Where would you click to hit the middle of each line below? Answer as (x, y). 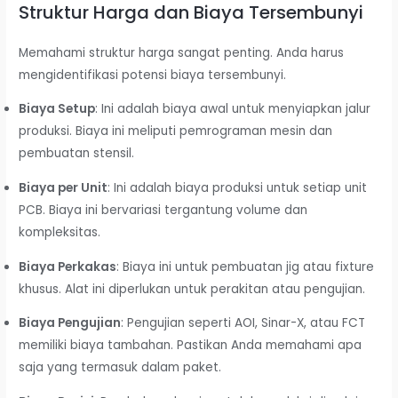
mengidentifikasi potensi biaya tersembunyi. (153, 75)
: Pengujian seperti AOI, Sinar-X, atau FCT (243, 323)
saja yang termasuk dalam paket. (120, 368)
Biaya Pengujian (70, 323)
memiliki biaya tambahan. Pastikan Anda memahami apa (191, 346)
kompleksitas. (60, 233)
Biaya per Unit (64, 188)
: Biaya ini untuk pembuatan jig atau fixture (246, 267)
